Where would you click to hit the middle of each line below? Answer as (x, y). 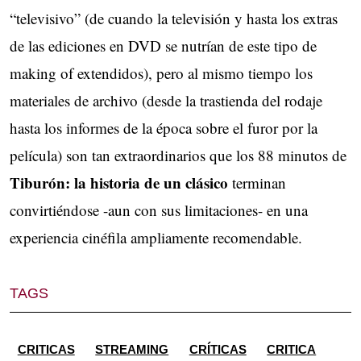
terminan (259, 182)
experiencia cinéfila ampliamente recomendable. (156, 237)
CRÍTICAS (218, 349)
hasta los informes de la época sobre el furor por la (164, 127)
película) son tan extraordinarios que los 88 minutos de (178, 155)
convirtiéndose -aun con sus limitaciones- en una (159, 210)
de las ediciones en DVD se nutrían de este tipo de (163, 45)
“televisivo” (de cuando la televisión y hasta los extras (174, 18)
